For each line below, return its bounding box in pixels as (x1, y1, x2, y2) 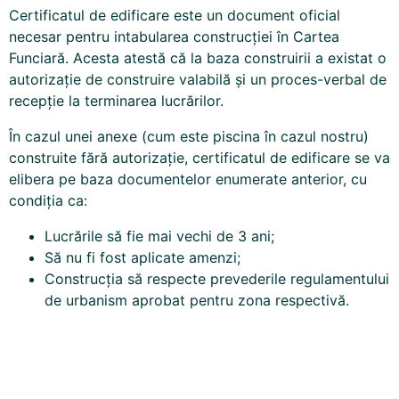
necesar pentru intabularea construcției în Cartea (9, 28, 339, 46)
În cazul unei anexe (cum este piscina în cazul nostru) (9, 127, 369, 146)
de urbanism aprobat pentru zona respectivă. (45, 291, 349, 310)
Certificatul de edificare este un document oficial (9, 6, 340, 25)
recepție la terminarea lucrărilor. (9, 92, 224, 110)
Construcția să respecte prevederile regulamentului (45, 270, 389, 289)
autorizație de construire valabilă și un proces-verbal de (9, 70, 387, 89)
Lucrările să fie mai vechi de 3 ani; (45, 227, 274, 246)
